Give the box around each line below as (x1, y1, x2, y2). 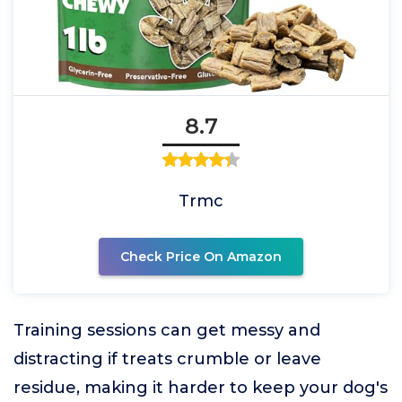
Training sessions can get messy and (13, 320, 320, 340)
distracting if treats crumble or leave (13, 349, 321, 369)
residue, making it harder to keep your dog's (13, 378, 388, 398)
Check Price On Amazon (120, 249, 282, 265)
